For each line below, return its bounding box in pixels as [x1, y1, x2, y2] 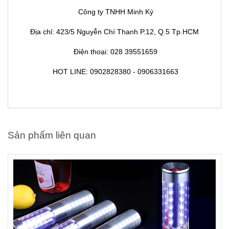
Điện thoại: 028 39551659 [72, 48, 157, 56]
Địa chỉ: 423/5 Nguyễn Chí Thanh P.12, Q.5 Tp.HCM [30, 28, 199, 36]
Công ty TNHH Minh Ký [76, 8, 153, 16]
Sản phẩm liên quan [8, 129, 96, 141]
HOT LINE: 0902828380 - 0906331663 [51, 67, 178, 76]
